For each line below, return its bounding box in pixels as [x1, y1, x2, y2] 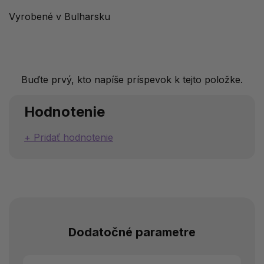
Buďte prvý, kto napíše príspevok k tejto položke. [21, 74, 243, 86]
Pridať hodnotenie [34, 131, 113, 144]
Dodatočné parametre [68, 225, 196, 240]
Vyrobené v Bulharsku [9, 11, 110, 23]
